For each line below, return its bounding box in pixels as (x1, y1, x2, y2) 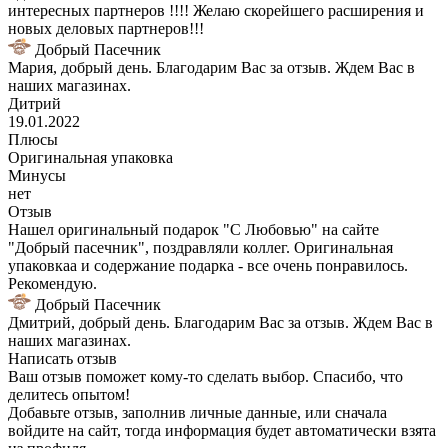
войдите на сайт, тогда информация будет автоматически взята (8, 421, 436, 439)
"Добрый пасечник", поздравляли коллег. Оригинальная (8, 238, 393, 256)
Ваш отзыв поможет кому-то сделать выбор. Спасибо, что (8, 367, 403, 385)
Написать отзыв (8, 349, 117, 367)
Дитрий (8, 94, 61, 112)
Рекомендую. (8, 274, 97, 292)
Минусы (8, 166, 66, 184)
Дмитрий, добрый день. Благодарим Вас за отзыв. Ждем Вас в (8, 313, 433, 331)
